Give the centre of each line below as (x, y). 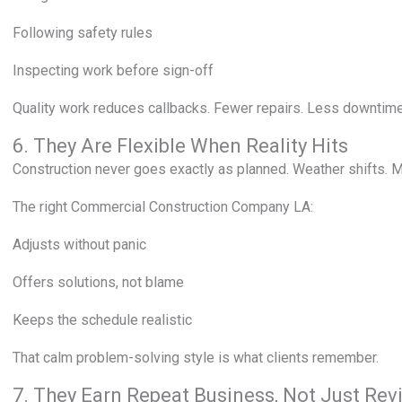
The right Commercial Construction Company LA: (163, 207)
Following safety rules (83, 33)
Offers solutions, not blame (98, 282)
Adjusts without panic (79, 245)
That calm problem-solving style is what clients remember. (196, 358)
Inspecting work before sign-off (113, 70)
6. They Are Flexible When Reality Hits (180, 146)
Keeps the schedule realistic (102, 320)
